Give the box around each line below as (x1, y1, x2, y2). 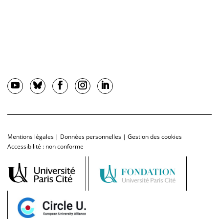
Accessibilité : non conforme (7, 142, 84, 151)
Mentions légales (7, 132, 54, 141)
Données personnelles (60, 132, 121, 141)
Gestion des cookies (128, 132, 182, 141)
